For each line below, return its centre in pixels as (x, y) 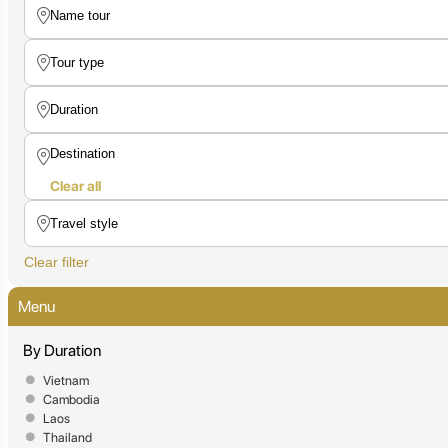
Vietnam (66, 380)
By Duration (62, 350)
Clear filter (56, 261)
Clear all (75, 185)
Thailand (67, 437)
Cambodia (71, 399)
